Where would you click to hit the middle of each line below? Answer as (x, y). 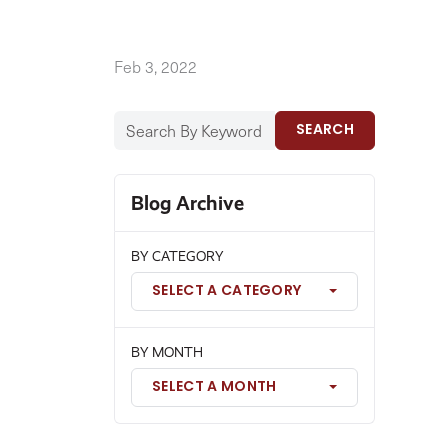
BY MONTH (167, 352)
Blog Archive (187, 203)
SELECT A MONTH (214, 387)
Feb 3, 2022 (155, 66)
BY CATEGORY (177, 256)
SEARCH (325, 130)
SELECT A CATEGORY (227, 291)
